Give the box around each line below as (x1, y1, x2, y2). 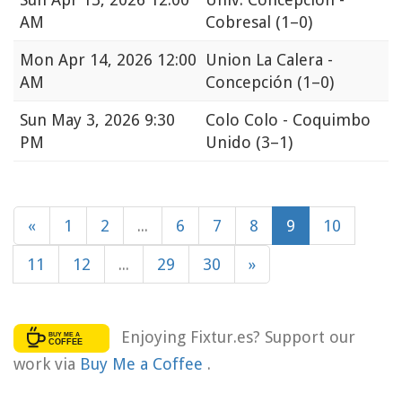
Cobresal (205, 13, 275, 32)
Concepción (205, 73, 297, 92)
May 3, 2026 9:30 (51, 110, 175, 130)
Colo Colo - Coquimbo (205, 110, 371, 130)
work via (13, 354, 80, 373)
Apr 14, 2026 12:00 (58, 50, 197, 70)
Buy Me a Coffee (80, 354, 207, 373)
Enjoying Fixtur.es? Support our (120, 327, 355, 346)
